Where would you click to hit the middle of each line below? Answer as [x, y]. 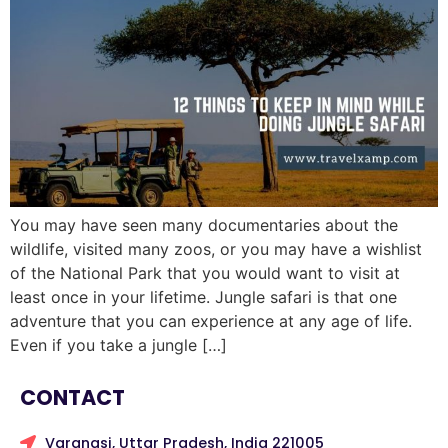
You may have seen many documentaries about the [204, 225]
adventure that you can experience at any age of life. [211, 321]
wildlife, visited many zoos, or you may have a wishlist [216, 249]
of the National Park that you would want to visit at [205, 273]
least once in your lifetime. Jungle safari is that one [203, 297]
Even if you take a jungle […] [118, 345]
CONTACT [72, 397]
